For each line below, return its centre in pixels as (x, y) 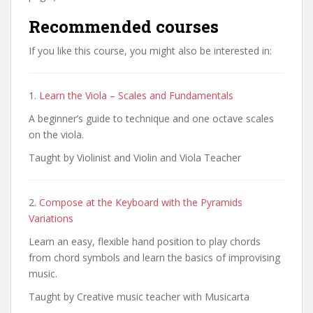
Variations (51, 218)
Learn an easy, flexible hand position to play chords (145, 241)
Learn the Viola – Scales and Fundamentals (136, 95)
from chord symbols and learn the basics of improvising (154, 257)
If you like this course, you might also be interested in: (150, 50)
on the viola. (56, 134)
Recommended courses (124, 26)
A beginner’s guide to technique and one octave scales (151, 118)
